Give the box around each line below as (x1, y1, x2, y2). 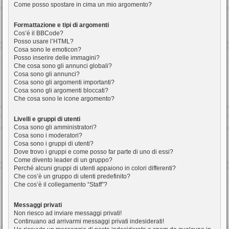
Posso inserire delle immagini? (14, 54, 100, 62)
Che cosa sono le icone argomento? (14, 95, 114, 103)
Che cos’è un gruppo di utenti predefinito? (14, 173, 130, 180)
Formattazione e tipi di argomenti (14, 21, 109, 29)
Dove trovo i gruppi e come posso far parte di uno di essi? (14, 148, 173, 156)
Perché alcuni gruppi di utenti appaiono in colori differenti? (14, 165, 176, 172)
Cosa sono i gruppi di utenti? (14, 140, 94, 148)
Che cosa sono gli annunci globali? (14, 62, 112, 70)
